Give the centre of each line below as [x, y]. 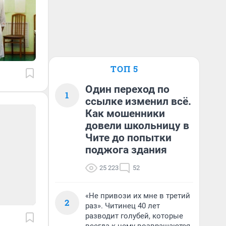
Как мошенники [125, 114]
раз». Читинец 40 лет [123, 206]
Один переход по [127, 89]
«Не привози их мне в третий [138, 196]
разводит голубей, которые [134, 216]
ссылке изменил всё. [138, 101]
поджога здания [126, 150]
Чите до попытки [128, 138]
